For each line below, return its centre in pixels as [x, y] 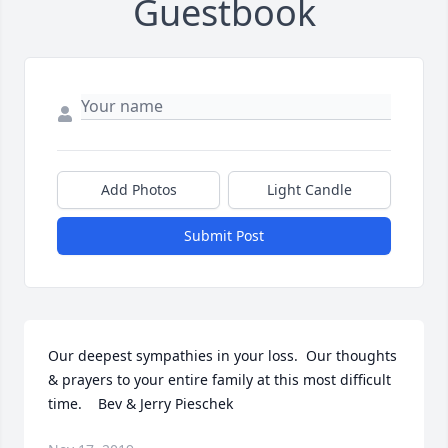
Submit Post [224, 236]
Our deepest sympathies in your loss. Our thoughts [222, 356]
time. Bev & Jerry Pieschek [140, 404]
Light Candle [309, 190]
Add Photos [138, 190]
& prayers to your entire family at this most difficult [219, 380]
